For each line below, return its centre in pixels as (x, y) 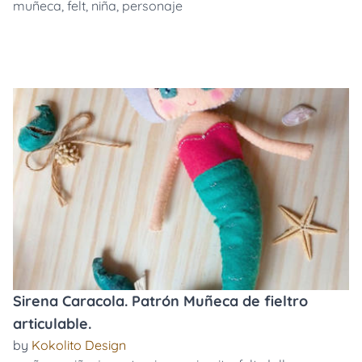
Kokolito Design (79, 345)
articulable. (52, 324)
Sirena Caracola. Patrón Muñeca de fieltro (160, 301)
